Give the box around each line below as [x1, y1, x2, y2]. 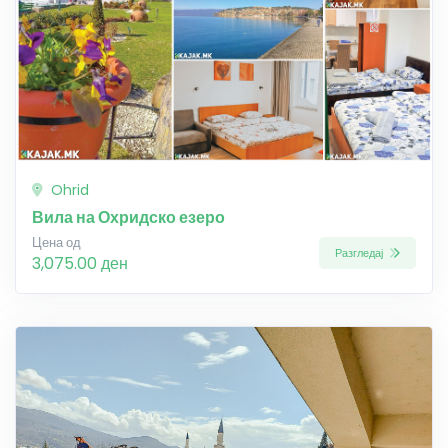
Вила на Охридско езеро [32, 205, 225, 229]
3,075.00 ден [32, 251, 128, 275]
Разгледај [335, 245, 386, 262]
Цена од [32, 233, 81, 251]
